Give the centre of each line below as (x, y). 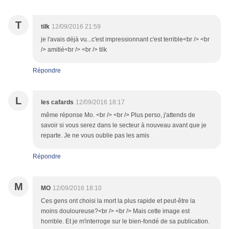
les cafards (57, 102)
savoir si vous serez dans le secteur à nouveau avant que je (124, 125)
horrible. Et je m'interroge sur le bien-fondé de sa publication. (125, 222)
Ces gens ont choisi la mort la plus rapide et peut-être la (118, 201)
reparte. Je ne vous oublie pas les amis (95, 136)
